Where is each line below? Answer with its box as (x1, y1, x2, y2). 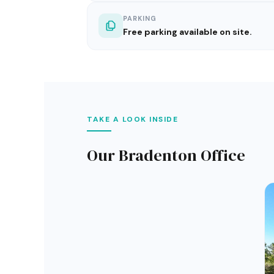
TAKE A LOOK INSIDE (87, 114, 178, 124)
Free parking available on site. (123, 26, 252, 37)
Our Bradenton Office (87, 144, 245, 166)
